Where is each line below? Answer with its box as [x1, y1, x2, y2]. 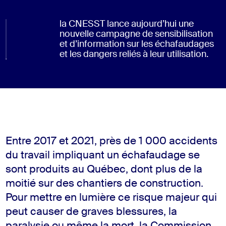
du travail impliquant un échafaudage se [6, 150, 200, 161]
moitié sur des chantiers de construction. [6, 178, 204, 189]
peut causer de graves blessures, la [6, 206, 178, 217]
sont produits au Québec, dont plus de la [6, 164, 203, 175]
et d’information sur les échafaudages [59, 39, 214, 49]
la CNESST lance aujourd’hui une [59, 19, 194, 29]
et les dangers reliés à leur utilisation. [59, 49, 208, 59]
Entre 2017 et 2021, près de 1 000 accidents [6, 136, 218, 147]
